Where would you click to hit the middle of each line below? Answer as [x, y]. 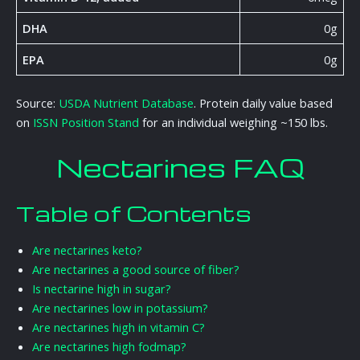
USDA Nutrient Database [126, 103]
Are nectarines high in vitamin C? [119, 327]
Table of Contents [134, 213]
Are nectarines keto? [87, 250]
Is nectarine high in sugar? [102, 288]
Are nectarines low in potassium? [120, 307]
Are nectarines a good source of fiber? [136, 269]
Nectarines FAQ [180, 167]
